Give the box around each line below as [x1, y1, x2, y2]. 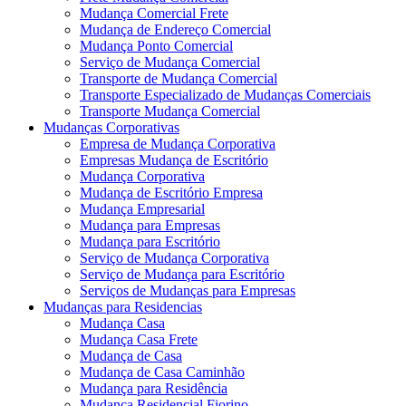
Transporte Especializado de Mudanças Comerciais [80, 86, 371, 102]
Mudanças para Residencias [43, 298, 202, 314]
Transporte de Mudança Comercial [80, 70, 277, 86]
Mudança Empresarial [80, 200, 205, 217]
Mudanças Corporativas [43, 119, 179, 135]
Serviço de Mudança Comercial [80, 53, 260, 70]
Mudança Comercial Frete [80, 5, 228, 21]
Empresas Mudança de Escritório [80, 151, 268, 168]
